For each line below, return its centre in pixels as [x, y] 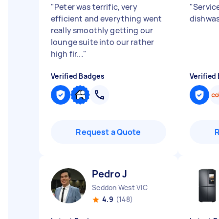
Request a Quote [109, 132]
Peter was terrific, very [96, 7]
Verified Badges [78, 76]
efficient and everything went [107, 19]
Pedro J [110, 174]
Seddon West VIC [120, 187]
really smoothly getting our [102, 30]
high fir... [67, 54]
